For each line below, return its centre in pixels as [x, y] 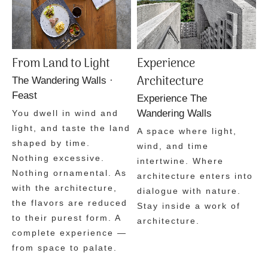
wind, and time [173, 146]
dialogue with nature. [189, 191]
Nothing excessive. [58, 158]
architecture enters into [195, 176]
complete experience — [69, 232]
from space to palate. [65, 247]
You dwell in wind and [65, 113]
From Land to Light [61, 64]
